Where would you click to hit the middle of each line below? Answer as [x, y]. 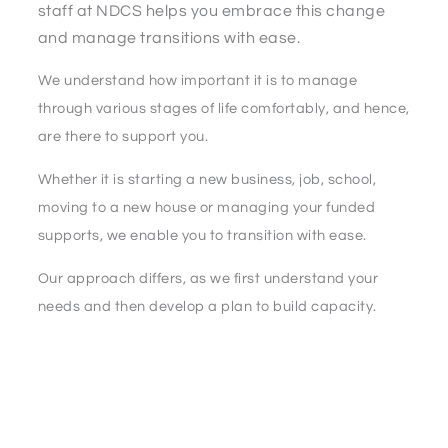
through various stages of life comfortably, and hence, [223, 109]
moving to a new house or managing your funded [206, 208]
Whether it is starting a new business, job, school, [206, 180]
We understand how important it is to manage [197, 81]
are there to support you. [122, 137]
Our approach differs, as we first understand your [207, 279]
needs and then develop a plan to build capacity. [207, 307]
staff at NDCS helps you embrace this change [211, 11]
